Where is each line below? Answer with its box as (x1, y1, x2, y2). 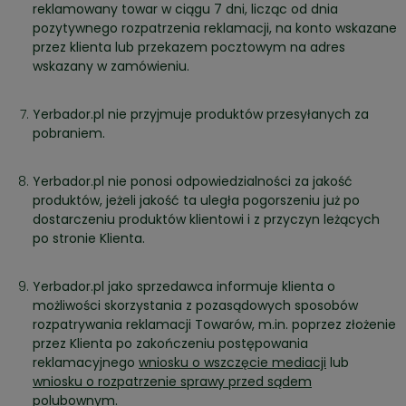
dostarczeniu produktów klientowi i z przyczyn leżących (33, 210, 380, 229)
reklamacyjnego (33, 353, 139, 372)
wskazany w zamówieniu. (33, 57, 189, 76)
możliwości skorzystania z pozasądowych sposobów (33, 296, 358, 315)
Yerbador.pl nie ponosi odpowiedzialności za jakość (33, 172, 353, 191)
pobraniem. (33, 124, 105, 143)
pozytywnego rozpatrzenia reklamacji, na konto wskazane (33, 19, 397, 38)
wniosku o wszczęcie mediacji (139, 353, 326, 372)
